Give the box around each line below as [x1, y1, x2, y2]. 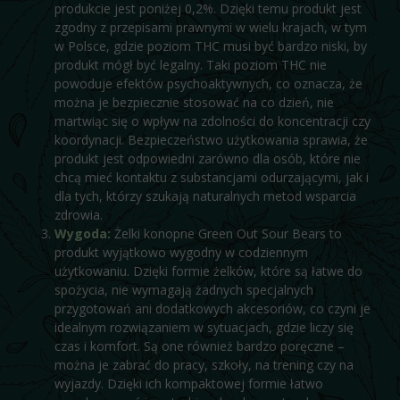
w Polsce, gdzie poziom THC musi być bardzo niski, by [54, 37, 367, 54]
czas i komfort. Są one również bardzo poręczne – [54, 337, 345, 354]
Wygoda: [54, 224, 111, 242]
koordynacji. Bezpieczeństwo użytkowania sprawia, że [54, 130, 368, 148]
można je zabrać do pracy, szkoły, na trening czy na [54, 355, 354, 373]
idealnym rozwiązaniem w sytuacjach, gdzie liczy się [54, 318, 354, 336]
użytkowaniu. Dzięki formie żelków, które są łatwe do [54, 262, 362, 279]
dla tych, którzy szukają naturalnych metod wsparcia [54, 187, 356, 204]
